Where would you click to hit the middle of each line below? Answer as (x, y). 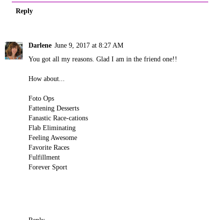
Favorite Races (49, 147)
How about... (47, 78)
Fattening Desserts (54, 108)
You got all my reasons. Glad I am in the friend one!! (103, 59)
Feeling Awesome (53, 137)
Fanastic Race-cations (58, 118)
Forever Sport (48, 167)
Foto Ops (41, 98)
